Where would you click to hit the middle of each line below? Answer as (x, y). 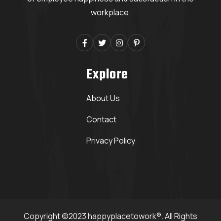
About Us (103, 98)
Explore (107, 75)
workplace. (110, 13)
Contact (101, 120)
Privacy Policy (110, 141)
